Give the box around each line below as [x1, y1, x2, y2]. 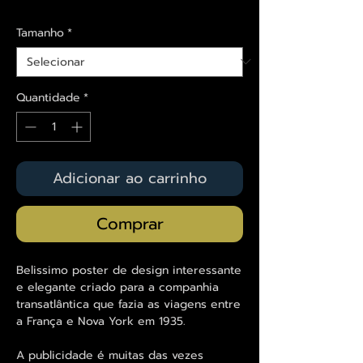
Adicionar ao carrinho [53, 166, 207, 190]
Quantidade [16, 88, 80, 106]
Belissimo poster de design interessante [16, 261, 241, 279]
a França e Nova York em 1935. [16, 312, 186, 330]
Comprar [96, 211, 164, 236]
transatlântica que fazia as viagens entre [16, 295, 241, 313]
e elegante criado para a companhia [16, 278, 219, 296]
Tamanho [16, 23, 64, 41]
